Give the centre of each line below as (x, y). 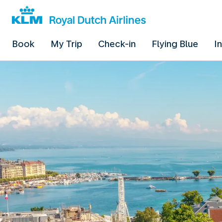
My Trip (66, 44)
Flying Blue (175, 44)
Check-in (117, 44)
